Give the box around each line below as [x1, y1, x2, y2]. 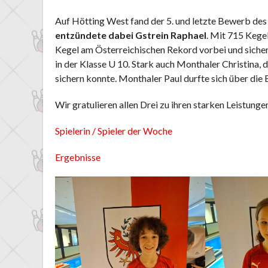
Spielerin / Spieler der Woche [55, 125, 172, 137]
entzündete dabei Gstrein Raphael [55, 29, 206, 41]
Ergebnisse [55, 151, 100, 163]
